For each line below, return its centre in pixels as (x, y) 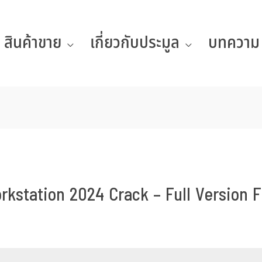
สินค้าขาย (33, 43)
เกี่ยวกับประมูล (135, 43)
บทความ (234, 43)
